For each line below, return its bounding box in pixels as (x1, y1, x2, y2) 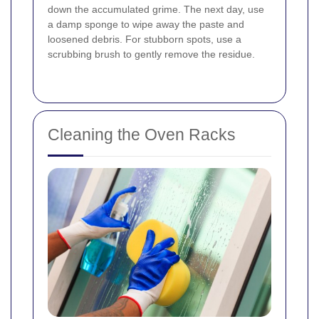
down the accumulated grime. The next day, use (48, 3, 264, 15)
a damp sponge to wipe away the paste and (48, 18, 244, 30)
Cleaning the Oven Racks (48, 125, 236, 144)
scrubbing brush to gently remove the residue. (48, 48, 255, 60)
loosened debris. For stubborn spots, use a (48, 33, 241, 45)
